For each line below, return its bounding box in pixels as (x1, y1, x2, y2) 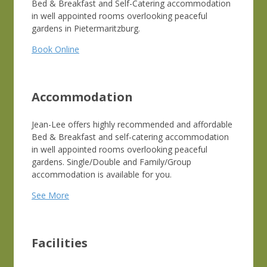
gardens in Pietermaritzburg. (32, 22, 142, 34)
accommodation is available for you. (32, 168, 172, 180)
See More (32, 189, 69, 201)
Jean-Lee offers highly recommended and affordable (32, 118, 232, 130)
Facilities (32, 234, 88, 251)
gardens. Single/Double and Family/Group (32, 156, 191, 167)
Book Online (32, 43, 79, 55)
